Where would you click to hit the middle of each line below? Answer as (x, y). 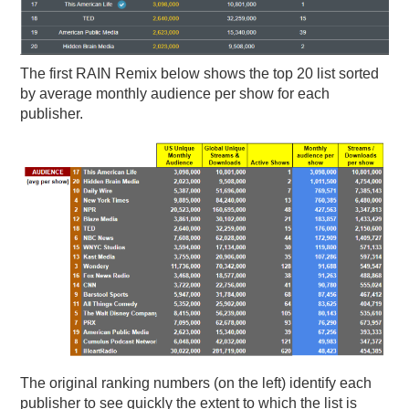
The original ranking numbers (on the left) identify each (196, 383)
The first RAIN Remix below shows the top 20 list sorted (200, 74)
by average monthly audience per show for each (175, 94)
